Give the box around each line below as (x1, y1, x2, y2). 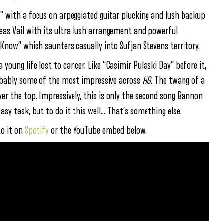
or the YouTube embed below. (49, 125, 147, 136)
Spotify (25, 125, 49, 136)
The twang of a (154, 75, 205, 86)
